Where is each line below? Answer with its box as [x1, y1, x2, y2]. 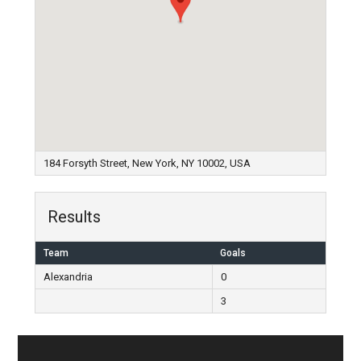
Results [47, 207, 101, 226]
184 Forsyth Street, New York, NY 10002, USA [43, 157, 251, 169]
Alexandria [43, 271, 93, 283]
